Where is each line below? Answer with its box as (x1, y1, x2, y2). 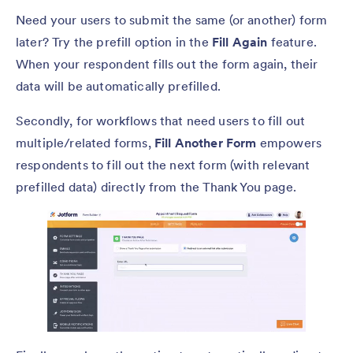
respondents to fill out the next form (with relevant (16, 156, 310, 173)
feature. (267, 33, 317, 50)
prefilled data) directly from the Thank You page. (16, 178, 300, 195)
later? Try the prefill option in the (16, 33, 212, 50)
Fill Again (211, 33, 268, 50)
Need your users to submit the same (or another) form (16, 11, 328, 28)
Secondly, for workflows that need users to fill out (16, 112, 306, 128)
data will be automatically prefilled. (16, 77, 221, 94)
